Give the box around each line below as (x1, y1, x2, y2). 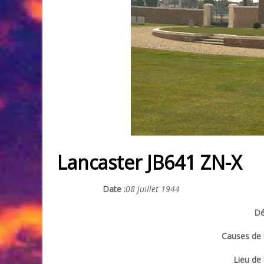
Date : (103, 183, 126, 194)
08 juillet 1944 (126, 183, 180, 194)
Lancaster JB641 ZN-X (57, 150, 242, 175)
